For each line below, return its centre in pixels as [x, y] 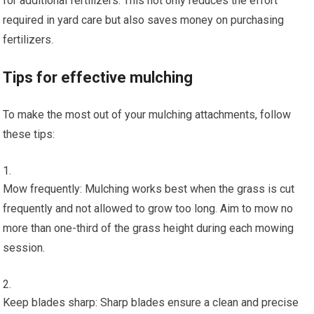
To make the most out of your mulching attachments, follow [147, 114]
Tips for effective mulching [98, 77]
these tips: [29, 134]
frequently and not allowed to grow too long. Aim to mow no [148, 208]
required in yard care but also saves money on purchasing [144, 20]
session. [24, 247]
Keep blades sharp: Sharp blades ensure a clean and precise [151, 302]
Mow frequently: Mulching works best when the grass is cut [149, 189]
